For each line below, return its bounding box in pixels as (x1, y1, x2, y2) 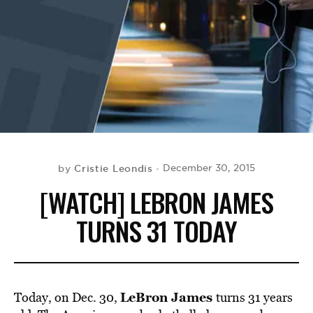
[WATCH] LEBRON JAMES (40, 182, 273, 221)
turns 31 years (216, 289, 293, 306)
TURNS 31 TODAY (76, 211, 237, 250)
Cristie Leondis (74, 162, 153, 175)
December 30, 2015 (162, 162, 255, 174)
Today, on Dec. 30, (14, 289, 120, 306)
